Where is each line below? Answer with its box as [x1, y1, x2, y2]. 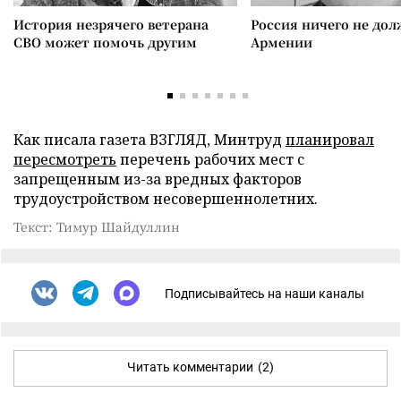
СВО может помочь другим [13, 33, 197, 51]
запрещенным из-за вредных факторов [13, 169, 302, 189]
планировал [286, 130, 374, 149]
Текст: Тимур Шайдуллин [13, 218, 180, 235]
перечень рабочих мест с [116, 149, 304, 169]
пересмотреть [13, 149, 116, 169]
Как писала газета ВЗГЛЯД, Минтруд [13, 130, 286, 149]
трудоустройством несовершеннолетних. [13, 189, 318, 209]
